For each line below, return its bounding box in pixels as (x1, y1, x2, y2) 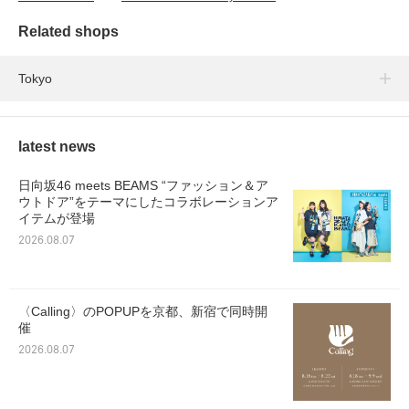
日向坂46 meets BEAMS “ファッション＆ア (18, 178, 268, 194)
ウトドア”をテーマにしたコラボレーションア (18, 194, 278, 210)
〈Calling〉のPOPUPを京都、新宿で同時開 (18, 304, 267, 320)
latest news (18, 139, 96, 155)
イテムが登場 (18, 211, 95, 226)
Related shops (18, 24, 119, 40)
